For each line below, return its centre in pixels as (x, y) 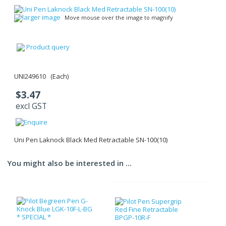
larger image (41, 17)
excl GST (31, 106)
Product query (48, 47)
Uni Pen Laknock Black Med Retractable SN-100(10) (91, 140)
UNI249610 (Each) (41, 76)
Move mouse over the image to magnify (119, 17)
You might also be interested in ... (69, 163)
